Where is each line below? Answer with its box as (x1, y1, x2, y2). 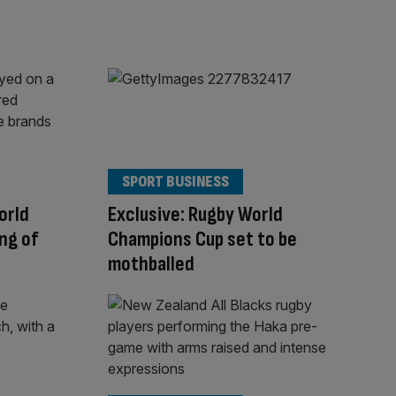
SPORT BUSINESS (122, 171, 229, 191)
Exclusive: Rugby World (108, 201, 283, 227)
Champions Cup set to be (108, 225, 297, 252)
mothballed (108, 250, 194, 277)
